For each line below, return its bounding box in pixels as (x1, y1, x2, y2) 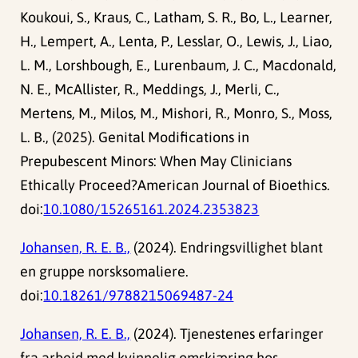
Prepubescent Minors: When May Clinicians (20, 152, 292, 169)
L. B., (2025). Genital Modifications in (20, 128, 250, 145)
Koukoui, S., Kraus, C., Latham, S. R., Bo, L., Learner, (20, 8, 333, 26)
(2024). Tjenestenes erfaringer (130, 324, 324, 342)
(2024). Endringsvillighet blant (130, 238, 324, 256)
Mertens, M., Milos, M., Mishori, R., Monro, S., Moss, (20, 104, 333, 121)
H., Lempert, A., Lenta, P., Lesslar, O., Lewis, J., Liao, (20, 32, 333, 50)
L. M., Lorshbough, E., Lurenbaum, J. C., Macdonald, (20, 56, 337, 74)
